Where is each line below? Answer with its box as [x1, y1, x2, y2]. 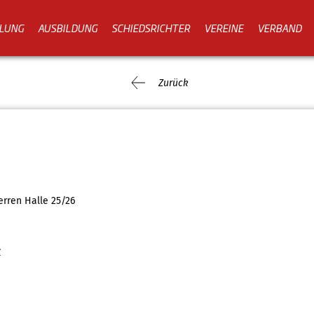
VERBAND [257, 20, 301, 35]
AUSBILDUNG [38, 20, 97, 35]
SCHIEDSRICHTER [111, 20, 190, 35]
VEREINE [204, 20, 243, 35]
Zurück [158, 76, 189, 89]
